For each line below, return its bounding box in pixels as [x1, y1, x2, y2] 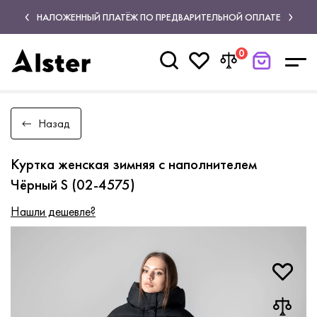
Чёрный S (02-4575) [11, 175, 135, 194]
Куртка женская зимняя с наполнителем [11, 154, 257, 173]
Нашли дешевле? [11, 203, 96, 219]
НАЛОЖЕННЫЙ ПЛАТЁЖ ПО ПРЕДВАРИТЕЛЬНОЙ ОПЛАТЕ [36, 10, 281, 23]
